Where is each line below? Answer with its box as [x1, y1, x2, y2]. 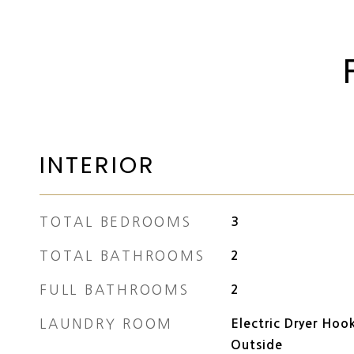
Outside [230, 339, 283, 351]
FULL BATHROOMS [40, 283, 190, 296]
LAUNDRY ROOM [40, 317, 173, 330]
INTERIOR [40, 149, 156, 181]
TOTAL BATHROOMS [40, 249, 205, 262]
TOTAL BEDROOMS [40, 215, 192, 228]
